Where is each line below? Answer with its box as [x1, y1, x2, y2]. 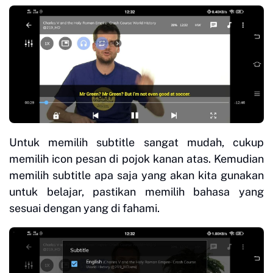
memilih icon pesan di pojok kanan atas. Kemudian [9, 152, 264, 166]
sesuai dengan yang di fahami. [9, 202, 160, 215]
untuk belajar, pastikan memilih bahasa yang [9, 185, 264, 199]
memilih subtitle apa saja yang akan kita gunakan [9, 169, 264, 182]
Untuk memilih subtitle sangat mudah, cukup [9, 136, 264, 149]
